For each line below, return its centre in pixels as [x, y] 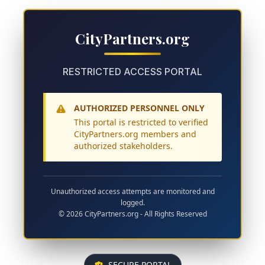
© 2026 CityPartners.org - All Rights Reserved [132, 214]
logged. [132, 202]
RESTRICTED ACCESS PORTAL [132, 71]
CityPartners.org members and [135, 134]
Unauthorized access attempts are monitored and [132, 191]
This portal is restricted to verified [141, 122]
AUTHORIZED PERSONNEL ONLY [139, 108]
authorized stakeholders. [123, 146]
